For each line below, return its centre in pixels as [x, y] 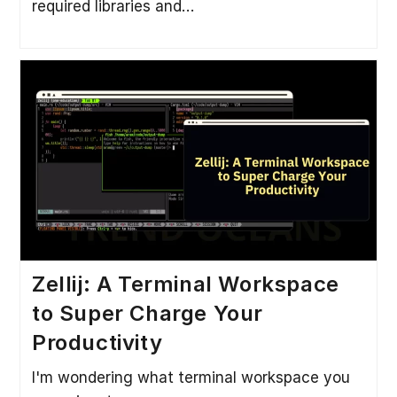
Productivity [97, 342]
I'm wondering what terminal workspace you [191, 377]
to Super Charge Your [147, 313]
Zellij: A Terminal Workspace [185, 284]
